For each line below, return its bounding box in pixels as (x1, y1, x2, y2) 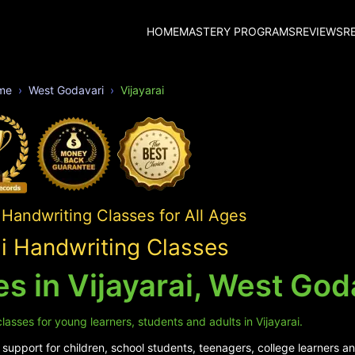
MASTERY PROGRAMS (179, 25, 296, 38)
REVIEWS (296, 25, 343, 38)
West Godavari (29, 83, 104, 97)
